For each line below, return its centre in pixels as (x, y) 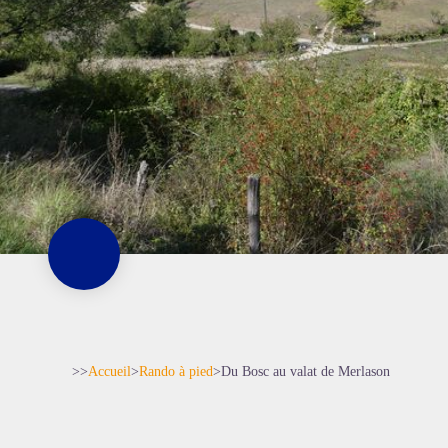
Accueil (109, 371)
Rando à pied (176, 371)
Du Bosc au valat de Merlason (305, 371)
